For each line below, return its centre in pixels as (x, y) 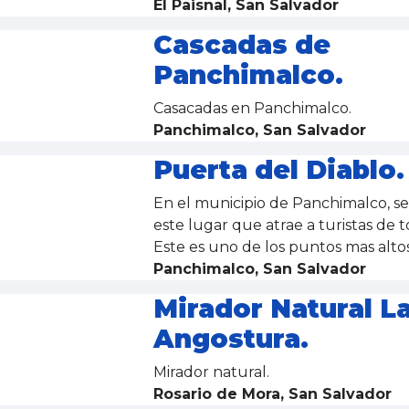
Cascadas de (241, 45)
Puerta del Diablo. (278, 170)
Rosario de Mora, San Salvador (272, 394)
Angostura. (231, 339)
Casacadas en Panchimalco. (254, 108)
